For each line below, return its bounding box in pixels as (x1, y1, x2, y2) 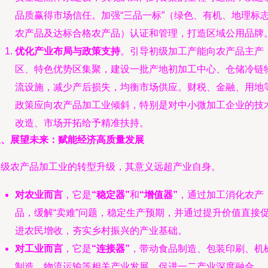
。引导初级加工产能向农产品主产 (120, 46, 264, 56)
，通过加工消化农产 (178, 190, 264, 200)
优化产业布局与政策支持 (15, 46, 120, 56)
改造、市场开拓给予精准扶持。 (15, 118, 149, 128)
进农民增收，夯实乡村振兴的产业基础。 (15, 226, 187, 236)
